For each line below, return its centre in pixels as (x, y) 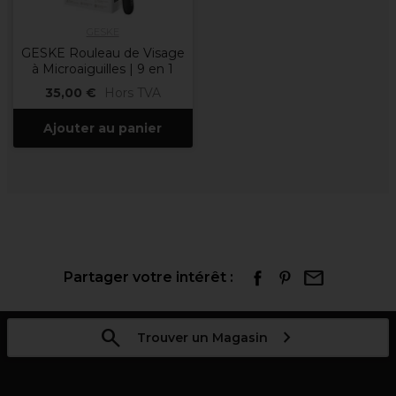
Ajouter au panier (103, 128)
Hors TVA (132, 93)
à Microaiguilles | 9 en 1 (103, 69)
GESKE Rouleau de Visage (103, 53)
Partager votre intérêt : (148, 277)
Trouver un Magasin (202, 338)
